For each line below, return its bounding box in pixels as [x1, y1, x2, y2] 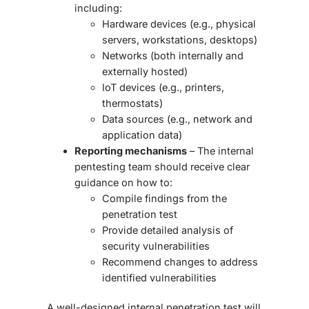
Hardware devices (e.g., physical [102, 18, 256, 30]
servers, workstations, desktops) [102, 34, 257, 46]
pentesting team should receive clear [74, 161, 250, 173]
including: [74, 2, 122, 14]
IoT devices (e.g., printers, [102, 81, 224, 94]
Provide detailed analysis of [102, 224, 233, 237]
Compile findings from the [102, 192, 227, 205]
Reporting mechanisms [74, 145, 187, 157]
